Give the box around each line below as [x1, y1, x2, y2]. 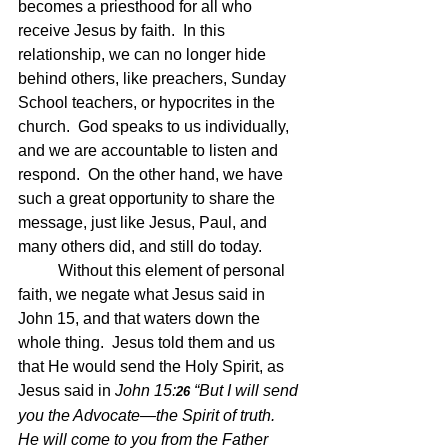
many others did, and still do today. [18, 238, 262, 256]
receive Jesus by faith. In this [18, 22, 229, 40]
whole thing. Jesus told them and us [18, 334, 279, 352]
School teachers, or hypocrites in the [18, 94, 279, 112]
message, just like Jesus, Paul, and [18, 214, 271, 232]
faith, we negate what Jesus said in [18, 286, 269, 304]
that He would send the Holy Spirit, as [18, 358, 288, 376]
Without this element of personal [18, 262, 58, 280]
